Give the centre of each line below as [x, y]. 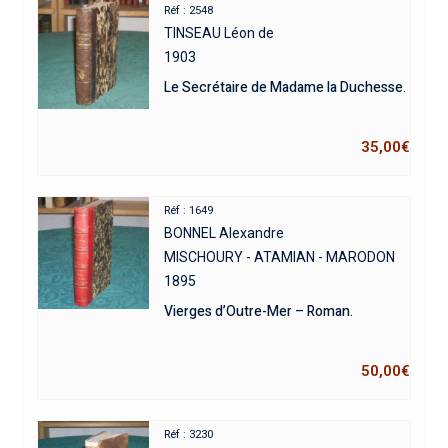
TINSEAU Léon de [219, 33]
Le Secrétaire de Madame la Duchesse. [285, 88]
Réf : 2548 [189, 11]
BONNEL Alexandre [224, 233]
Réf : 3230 [189, 435]
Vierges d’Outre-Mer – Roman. [259, 312]
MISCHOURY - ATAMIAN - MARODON [280, 257]
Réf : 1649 [189, 211]
